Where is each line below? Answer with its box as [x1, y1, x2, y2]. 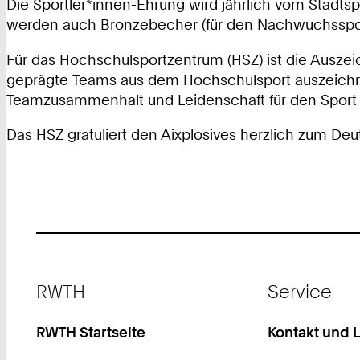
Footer [36, 272, 76, 288]
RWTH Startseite [36, 322, 146, 341]
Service [267, 280, 332, 303]
